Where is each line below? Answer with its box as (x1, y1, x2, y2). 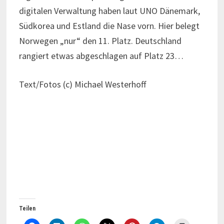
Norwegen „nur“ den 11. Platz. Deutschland (18, 34, 181, 46)
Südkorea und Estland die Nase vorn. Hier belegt (18, 19, 199, 31)
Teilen (18, 204, 35, 212)
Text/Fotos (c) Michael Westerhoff (18, 78, 146, 90)
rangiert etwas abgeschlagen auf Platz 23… (18, 49, 183, 61)
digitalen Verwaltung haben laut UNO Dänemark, (18, 4, 200, 16)
